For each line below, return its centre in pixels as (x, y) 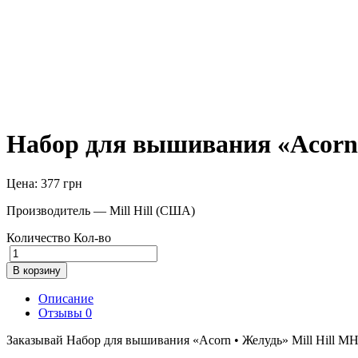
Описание (66, 298)
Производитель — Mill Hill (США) (101, 210)
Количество (38, 237)
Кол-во (92, 237)
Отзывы (62, 312)
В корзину (37, 270)
